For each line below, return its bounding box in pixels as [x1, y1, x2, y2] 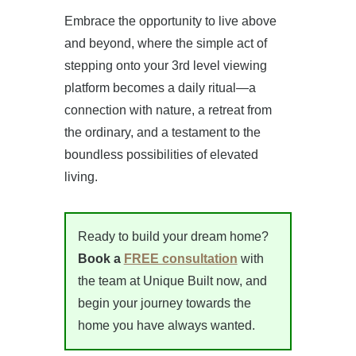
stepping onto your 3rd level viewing [64, 59, 267, 72]
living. [64, 170, 98, 184]
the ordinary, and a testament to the [64, 126, 261, 139]
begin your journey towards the [77, 296, 251, 310]
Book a [77, 252, 124, 265]
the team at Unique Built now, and [77, 274, 267, 288]
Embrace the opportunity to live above [64, 14, 277, 28]
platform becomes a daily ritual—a [64, 81, 256, 95]
